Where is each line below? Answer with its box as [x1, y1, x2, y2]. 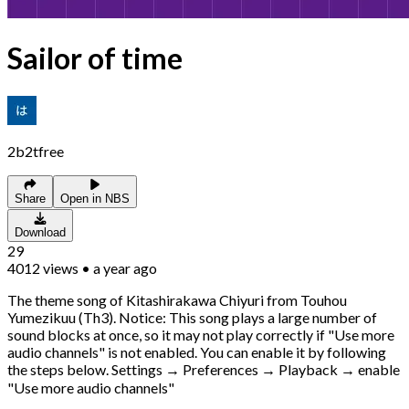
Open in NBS [60, 191, 130, 205]
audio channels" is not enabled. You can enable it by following [7, 342, 386, 361]
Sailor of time [7, 40, 183, 77]
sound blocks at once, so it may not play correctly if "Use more [7, 325, 394, 343]
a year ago [93, 258, 157, 277]
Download [15, 225, 66, 239]
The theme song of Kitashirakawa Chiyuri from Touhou [7, 290, 347, 309]
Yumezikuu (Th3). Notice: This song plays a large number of [7, 308, 377, 326]
